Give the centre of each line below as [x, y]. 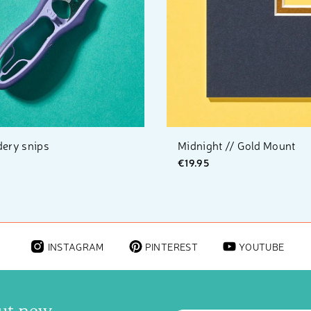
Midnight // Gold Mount [236, 145]
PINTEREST [171, 246]
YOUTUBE [261, 246]
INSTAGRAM [76, 246]
